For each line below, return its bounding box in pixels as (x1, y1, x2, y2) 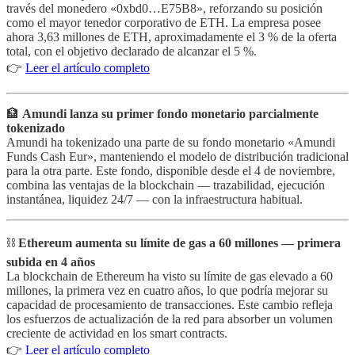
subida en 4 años (6, 254, 95, 269)
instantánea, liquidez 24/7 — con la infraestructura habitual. (6, 192, 303, 206)
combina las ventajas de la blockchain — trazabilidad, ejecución (6, 177, 325, 192)
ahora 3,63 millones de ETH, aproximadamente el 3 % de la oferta (6, 29, 337, 44)
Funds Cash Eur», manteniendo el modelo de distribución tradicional (6, 149, 349, 163)
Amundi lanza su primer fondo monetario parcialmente (22, 106, 319, 120)
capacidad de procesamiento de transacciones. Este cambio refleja (6, 297, 333, 311)
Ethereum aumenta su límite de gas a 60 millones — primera (18, 235, 341, 250)
